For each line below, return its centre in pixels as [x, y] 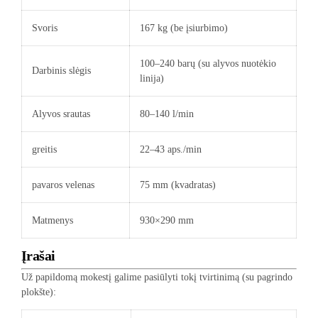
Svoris [45, 28]
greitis [44, 149]
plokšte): [39, 292]
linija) [152, 78]
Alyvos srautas [61, 114]
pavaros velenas [63, 185]
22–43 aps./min [171, 149]
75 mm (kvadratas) [178, 185]
